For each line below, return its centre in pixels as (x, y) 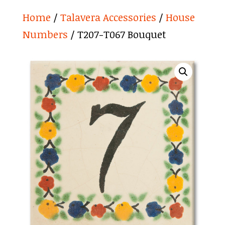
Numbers (45, 34)
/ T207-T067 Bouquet (117, 34)
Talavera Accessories (108, 17)
